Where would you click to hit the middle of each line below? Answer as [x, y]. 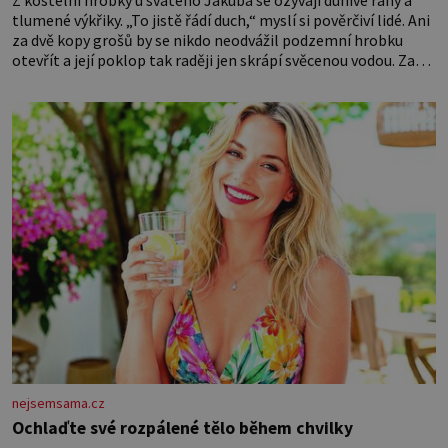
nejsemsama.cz [58, 403]
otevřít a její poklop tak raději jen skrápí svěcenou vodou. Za [213, 59]
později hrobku [63, 99]
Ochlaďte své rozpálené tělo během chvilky [182, 428]
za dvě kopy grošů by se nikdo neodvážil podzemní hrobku [207, 39]
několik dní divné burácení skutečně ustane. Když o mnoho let [220, 79]
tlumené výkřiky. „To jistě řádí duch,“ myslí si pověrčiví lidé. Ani [221, 19]
